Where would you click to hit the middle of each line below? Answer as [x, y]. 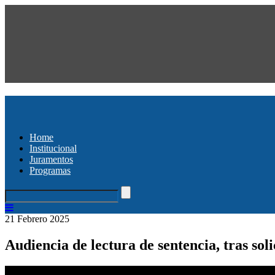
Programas [50, 170]
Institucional [53, 148]
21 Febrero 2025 [37, 219]
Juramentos [51, 159]
